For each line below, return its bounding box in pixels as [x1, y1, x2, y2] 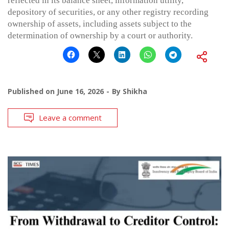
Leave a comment [39, 112, 102, 123]
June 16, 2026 [57, 86, 104, 96]
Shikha [123, 86, 147, 96]
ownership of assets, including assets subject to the [8, 18, 192, 29]
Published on [8, 86, 57, 96]
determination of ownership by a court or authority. [8, 30, 193, 40]
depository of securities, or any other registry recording [8, 7, 209, 17]
